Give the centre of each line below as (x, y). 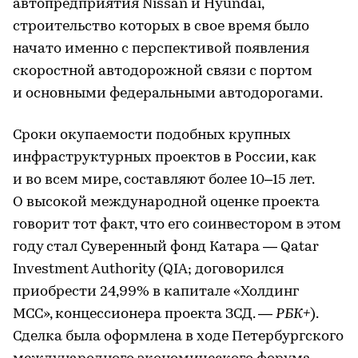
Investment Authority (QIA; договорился (148, 269)
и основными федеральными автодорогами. (168, 93)
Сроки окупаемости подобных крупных (152, 135)
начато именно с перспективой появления (161, 49)
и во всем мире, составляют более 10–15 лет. (163, 180)
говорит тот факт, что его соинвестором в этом (177, 225)
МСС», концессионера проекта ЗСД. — (144, 314)
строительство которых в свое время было (161, 26)
